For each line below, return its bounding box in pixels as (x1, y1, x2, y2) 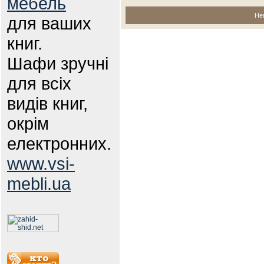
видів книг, (7, 94, 88, 113)
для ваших (7, 14, 91, 33)
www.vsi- (7, 154, 75, 173)
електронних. (7, 134, 111, 153)
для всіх (7, 74, 71, 93)
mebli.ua (7, 174, 71, 193)
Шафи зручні (7, 54, 108, 73)
